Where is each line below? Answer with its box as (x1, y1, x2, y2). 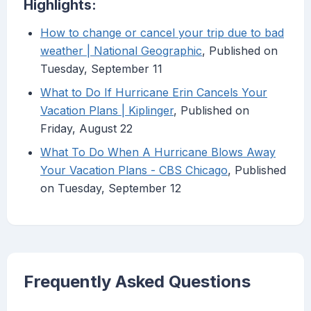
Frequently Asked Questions (24, 271, 251, 292)
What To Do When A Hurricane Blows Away (40, 145, 276, 160)
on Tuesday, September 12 (40, 181, 181, 196)
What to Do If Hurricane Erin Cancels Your (40, 85, 267, 100)
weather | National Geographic (40, 44, 202, 58)
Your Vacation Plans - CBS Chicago (40, 163, 228, 178)
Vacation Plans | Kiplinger (40, 103, 174, 118)
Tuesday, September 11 (40, 62, 162, 76)
